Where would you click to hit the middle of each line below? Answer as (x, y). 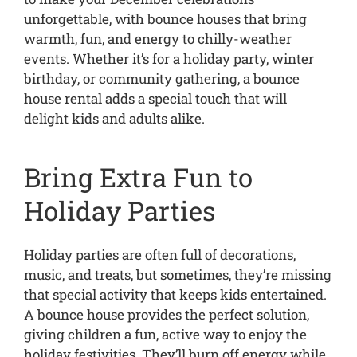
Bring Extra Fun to (138, 177)
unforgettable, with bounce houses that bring (165, 18)
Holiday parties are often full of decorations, (159, 255)
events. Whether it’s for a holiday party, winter (169, 58)
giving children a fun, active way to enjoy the (165, 334)
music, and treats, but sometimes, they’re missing (177, 275)
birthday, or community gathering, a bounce (161, 78)
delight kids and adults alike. (114, 118)
